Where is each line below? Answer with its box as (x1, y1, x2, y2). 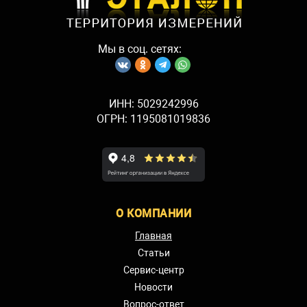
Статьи (137, 247, 170, 258)
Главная (135, 230, 172, 241)
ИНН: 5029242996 (108, 97, 199, 110)
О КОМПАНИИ (116, 206, 191, 220)
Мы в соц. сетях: (98, 42, 182, 56)
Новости (134, 281, 173, 293)
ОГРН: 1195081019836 (97, 112, 210, 125)
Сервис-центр (123, 264, 184, 275)
